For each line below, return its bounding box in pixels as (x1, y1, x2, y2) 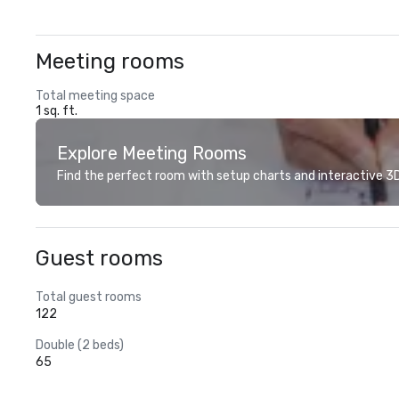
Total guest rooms (36, 289, 142, 305)
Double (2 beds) (36, 338, 124, 353)
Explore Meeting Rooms (57, 142, 247, 164)
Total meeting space (36, 88, 155, 103)
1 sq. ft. (36, 103, 77, 118)
